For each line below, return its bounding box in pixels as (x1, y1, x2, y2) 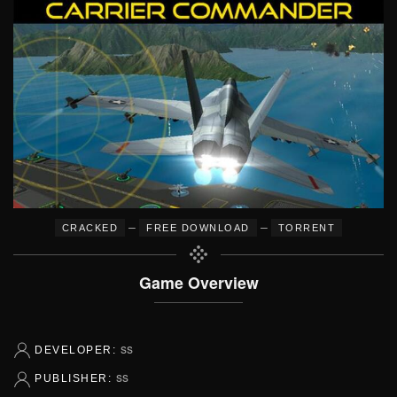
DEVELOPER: (35, 344, 121, 356)
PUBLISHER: (35, 372, 116, 385)
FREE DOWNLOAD (146, 222, 250, 233)
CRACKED (61, 222, 119, 233)
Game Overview (138, 271, 259, 293)
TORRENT (277, 222, 336, 233)
